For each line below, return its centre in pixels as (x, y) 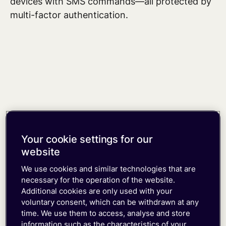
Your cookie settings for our (87, 139)
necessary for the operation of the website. (98, 180)
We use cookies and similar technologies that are (109, 169)
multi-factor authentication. (69, 15)
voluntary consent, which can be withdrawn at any (110, 202)
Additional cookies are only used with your (97, 191)
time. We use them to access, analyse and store (106, 213)
